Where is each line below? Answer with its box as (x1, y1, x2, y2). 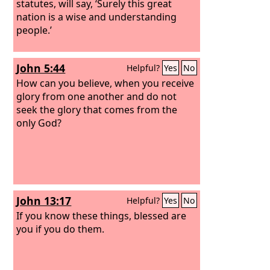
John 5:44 (16, 61, 66, 75)
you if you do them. (16, 222, 105, 236)
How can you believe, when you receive (16, 76, 195, 90)
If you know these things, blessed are (16, 209, 187, 222)
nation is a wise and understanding (16, 10, 177, 24)
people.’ (16, 23, 52, 37)
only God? (16, 116, 62, 130)
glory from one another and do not (16, 89, 177, 103)
